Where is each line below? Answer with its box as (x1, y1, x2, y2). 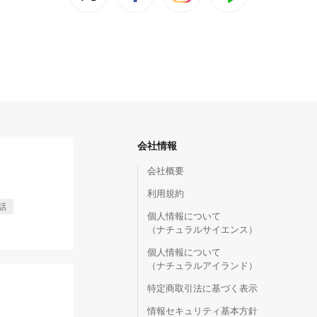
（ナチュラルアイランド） (147, 260, 258, 271)
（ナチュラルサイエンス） (147, 224, 258, 235)
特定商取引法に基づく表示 (147, 282, 258, 294)
